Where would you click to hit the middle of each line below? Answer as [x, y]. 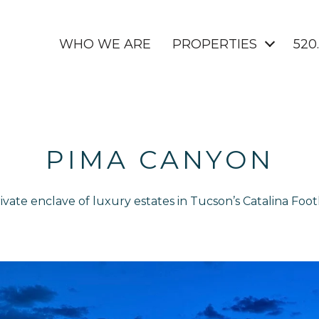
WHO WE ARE [105, 44]
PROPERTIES [215, 44]
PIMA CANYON [159, 159]
